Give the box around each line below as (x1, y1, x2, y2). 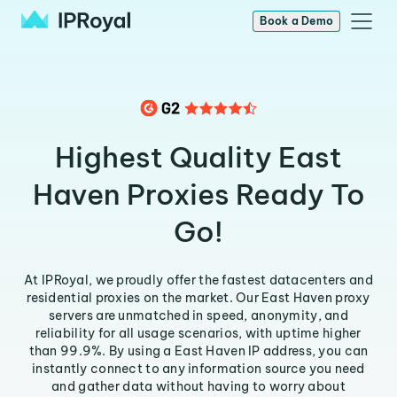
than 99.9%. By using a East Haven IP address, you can (28, 343, 369, 359)
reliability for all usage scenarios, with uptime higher (35, 325, 362, 341)
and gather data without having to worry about (51, 378, 346, 394)
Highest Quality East (55, 139, 342, 175)
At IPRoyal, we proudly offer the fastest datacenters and (24, 272, 373, 288)
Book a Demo (260, 14, 333, 27)
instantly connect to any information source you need (32, 361, 365, 377)
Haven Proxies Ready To (32, 176, 365, 212)
